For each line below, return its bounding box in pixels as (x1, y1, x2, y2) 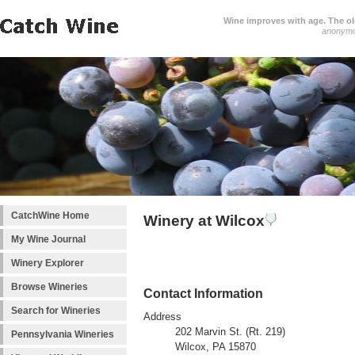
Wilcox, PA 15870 (175, 342, 256, 353)
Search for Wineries (11, 305, 101, 316)
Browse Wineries (11, 281, 88, 292)
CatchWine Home (11, 210, 90, 221)
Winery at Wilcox (143, 212, 265, 229)
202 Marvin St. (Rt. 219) (175, 326, 285, 338)
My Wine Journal (11, 234, 86, 245)
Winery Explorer (11, 258, 84, 269)
